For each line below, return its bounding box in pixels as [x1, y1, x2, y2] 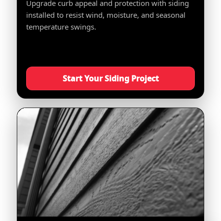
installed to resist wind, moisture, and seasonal [26, 9, 185, 20]
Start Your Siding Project [62, 73, 159, 84]
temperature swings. [26, 21, 96, 32]
